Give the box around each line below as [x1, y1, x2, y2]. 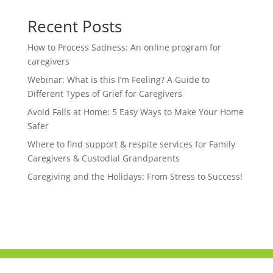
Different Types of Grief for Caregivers [27, 88, 182, 99]
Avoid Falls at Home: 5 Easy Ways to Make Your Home [27, 106, 244, 118]
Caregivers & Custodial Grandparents [27, 152, 180, 164]
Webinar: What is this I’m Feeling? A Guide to [27, 74, 210, 85]
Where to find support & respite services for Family [27, 138, 235, 150]
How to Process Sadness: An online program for [27, 41, 221, 53]
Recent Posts [27, 15, 122, 37]
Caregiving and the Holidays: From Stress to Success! [27, 171, 243, 182]
